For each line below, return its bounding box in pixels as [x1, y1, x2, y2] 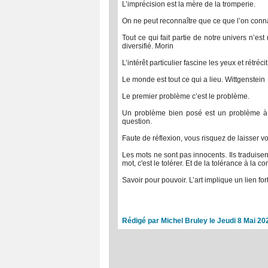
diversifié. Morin [122, 42, 173, 50]
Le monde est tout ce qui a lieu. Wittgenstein [122, 75, 265, 84]
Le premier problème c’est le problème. [122, 92, 249, 100]
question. [122, 117, 152, 126]
